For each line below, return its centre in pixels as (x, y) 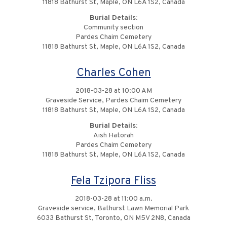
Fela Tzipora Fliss (113, 181)
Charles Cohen (113, 73)
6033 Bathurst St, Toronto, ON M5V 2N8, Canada (113, 218)
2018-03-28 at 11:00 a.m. (113, 199)
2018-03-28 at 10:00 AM (113, 91)
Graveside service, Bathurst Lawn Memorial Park (113, 209)
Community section (113, 28)
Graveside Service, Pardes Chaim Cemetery (113, 101)
